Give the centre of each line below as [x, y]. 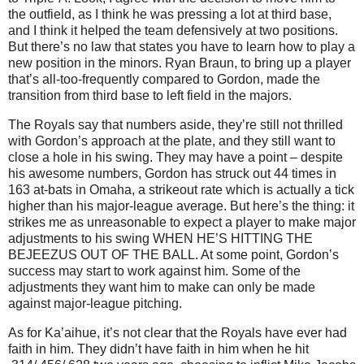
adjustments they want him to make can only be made [162, 288]
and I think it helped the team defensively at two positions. [173, 31]
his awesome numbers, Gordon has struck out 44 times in [172, 174]
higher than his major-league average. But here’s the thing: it [181, 206]
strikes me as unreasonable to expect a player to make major [182, 223]
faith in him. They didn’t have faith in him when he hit [158, 349]
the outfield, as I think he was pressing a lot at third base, [170, 15]
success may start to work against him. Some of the [154, 271]
